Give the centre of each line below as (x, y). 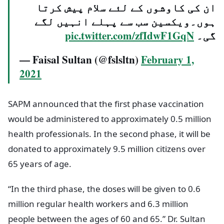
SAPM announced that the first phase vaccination (106, 104)
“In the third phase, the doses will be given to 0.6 (104, 189)
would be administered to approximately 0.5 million (110, 119)
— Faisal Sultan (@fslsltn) (80, 60)
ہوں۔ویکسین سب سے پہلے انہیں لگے (125, 22)
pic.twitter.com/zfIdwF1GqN (129, 36)
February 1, (167, 60)
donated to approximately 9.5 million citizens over (107, 149)
